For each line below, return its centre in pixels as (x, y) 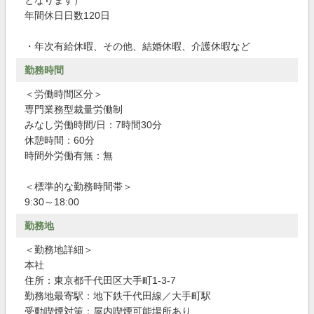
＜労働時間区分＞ (64, 94)
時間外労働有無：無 (69, 156)
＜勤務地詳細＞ (59, 250)
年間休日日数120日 (67, 15)
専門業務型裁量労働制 (74, 109)
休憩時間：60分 (60, 140)
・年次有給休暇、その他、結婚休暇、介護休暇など (137, 46)
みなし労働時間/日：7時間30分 (93, 125)
